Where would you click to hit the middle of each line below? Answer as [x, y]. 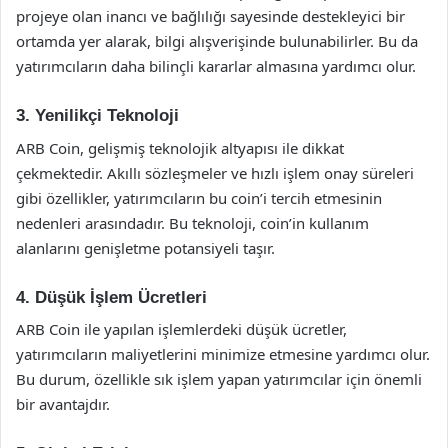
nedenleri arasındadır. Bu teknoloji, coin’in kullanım [192, 222]
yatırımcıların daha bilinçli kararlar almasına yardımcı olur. [216, 66]
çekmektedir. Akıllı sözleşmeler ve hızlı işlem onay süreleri [215, 172]
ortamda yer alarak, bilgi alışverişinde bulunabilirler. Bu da [217, 41]
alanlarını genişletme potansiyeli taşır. [145, 247]
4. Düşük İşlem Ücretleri [111, 297]
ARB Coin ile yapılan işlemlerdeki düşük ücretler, [181, 329]
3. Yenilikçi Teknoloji [97, 115]
